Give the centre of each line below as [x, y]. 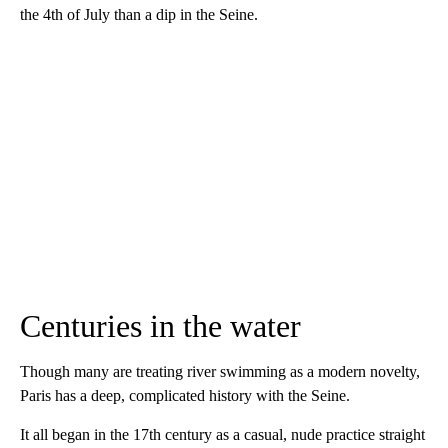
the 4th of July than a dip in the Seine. [139, 14]
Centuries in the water [160, 326]
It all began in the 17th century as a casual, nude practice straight [222, 434]
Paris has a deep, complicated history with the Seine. [185, 395]
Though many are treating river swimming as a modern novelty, [220, 371]
